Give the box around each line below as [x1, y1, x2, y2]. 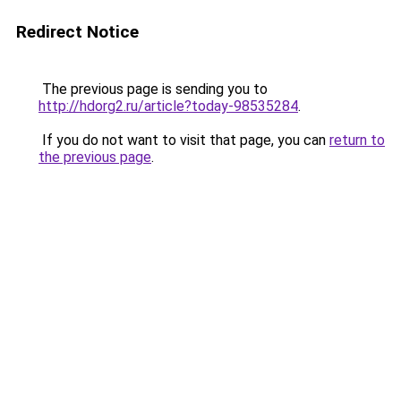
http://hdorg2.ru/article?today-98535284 [38, 98, 298, 115]
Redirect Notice [16, 21, 139, 42]
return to [329, 132, 385, 149]
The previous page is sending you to [38, 81, 268, 98]
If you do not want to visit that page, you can [38, 132, 329, 149]
